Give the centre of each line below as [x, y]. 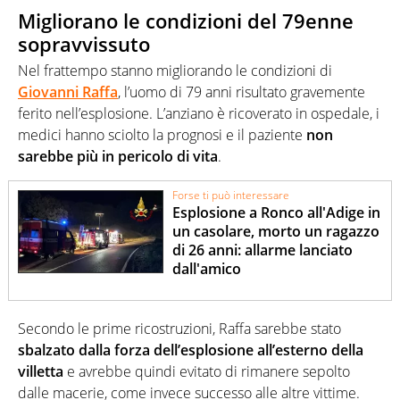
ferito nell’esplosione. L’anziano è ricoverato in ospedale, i [199, 114]
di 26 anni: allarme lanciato [263, 250]
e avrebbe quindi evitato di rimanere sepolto [207, 371]
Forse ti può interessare [231, 195]
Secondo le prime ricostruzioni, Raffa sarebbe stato [179, 328]
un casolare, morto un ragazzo [276, 231]
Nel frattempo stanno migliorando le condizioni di [175, 71]
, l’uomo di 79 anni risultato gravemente [242, 92]
